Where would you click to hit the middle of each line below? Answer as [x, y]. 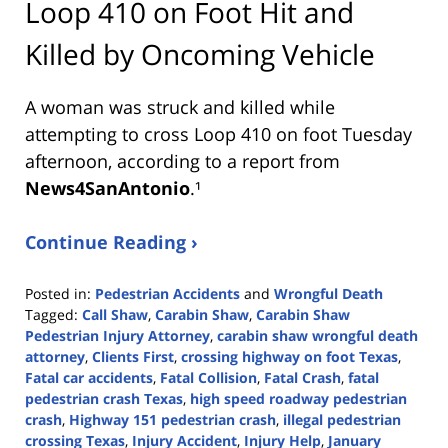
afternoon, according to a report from [182, 160]
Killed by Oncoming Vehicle [200, 53]
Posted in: [58, 293]
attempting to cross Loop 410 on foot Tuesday [218, 133]
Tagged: [51, 314]
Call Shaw [115, 314]
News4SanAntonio [107, 187]
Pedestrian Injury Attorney [117, 335]
